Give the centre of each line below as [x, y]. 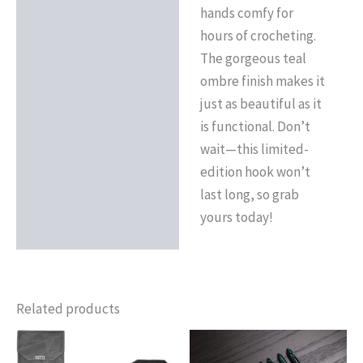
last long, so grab [249, 195]
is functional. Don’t [255, 127]
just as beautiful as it [261, 104]
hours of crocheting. [258, 36]
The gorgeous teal [253, 59]
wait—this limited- [254, 149]
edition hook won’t [255, 172]
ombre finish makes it [262, 81]
